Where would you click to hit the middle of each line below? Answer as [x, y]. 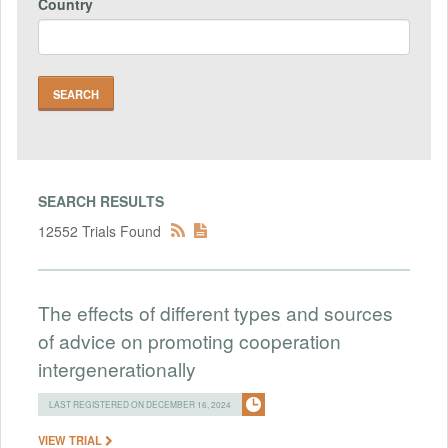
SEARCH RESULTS [101, 200]
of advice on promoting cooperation [189, 340]
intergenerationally [117, 368]
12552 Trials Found [99, 230]
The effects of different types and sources [215, 312]
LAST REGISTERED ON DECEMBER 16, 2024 [140, 403]
